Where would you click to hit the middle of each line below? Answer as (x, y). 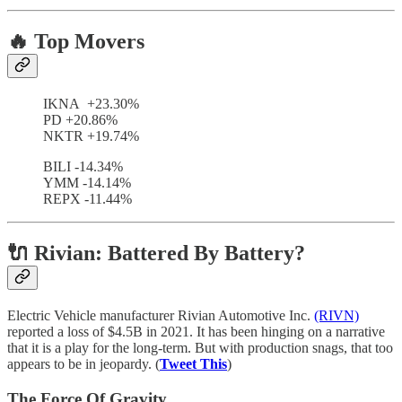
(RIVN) (336, 315)
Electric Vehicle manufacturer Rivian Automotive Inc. (161, 315)
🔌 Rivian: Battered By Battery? (156, 253)
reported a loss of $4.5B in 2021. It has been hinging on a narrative (196, 331)
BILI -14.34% (83, 167)
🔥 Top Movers (76, 42)
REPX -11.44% (87, 199)
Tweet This (193, 363)
